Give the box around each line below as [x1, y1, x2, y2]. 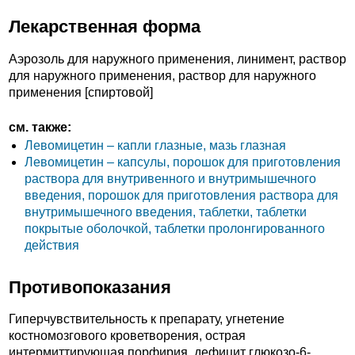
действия [25, 239, 79, 253]
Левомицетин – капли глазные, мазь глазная [25, 139, 286, 153]
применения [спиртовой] [9, 85, 153, 99]
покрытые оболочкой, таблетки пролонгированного [25, 222, 325, 236]
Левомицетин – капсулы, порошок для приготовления [25, 155, 341, 170]
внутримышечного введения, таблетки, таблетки [25, 205, 307, 219]
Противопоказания [9, 277, 171, 297]
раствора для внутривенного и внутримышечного [25, 172, 316, 186]
